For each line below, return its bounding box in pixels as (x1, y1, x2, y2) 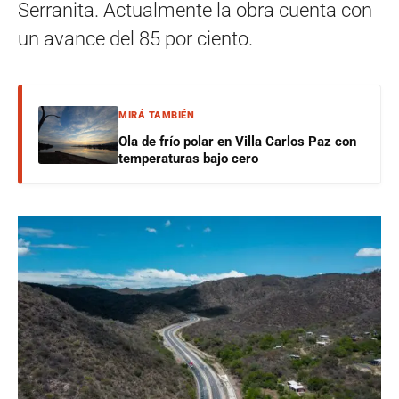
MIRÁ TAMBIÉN (118, 110, 194, 122)
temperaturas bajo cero (118, 151, 258, 167)
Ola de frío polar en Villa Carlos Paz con (118, 134, 356, 151)
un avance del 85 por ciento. (18, 28, 253, 51)
